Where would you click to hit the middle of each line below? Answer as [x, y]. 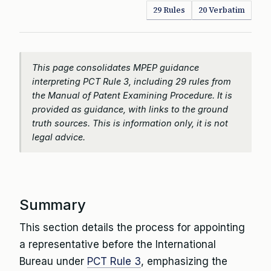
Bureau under [53, 261]
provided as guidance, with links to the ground [130, 109]
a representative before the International [118, 244]
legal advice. [59, 137]
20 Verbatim [222, 10]
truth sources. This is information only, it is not [130, 123]
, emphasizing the [184, 261]
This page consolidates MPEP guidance [116, 67]
